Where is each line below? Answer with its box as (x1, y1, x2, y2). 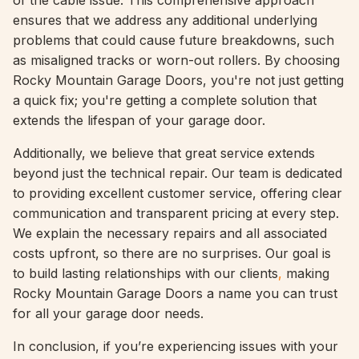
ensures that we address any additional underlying (13, 12, 317, 28)
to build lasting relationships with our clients (13, 265, 278, 281)
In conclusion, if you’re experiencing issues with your (13, 338, 338, 354)
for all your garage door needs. (13, 305, 204, 321)
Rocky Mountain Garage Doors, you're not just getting (13, 72, 344, 88)
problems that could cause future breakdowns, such (13, 32, 334, 48)
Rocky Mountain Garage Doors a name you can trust (13, 285, 337, 301)
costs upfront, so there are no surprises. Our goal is (13, 245, 331, 261)
